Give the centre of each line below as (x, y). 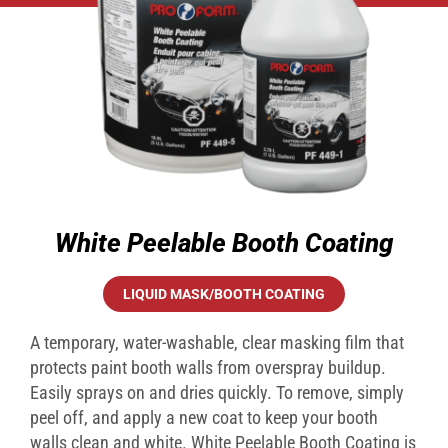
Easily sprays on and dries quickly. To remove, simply (217, 393)
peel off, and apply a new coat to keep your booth (204, 418)
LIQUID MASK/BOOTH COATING (224, 294)
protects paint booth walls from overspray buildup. (208, 368)
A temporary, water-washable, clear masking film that (217, 343)
